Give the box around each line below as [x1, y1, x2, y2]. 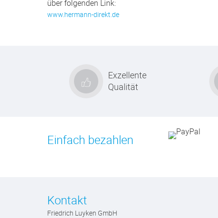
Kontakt [47, 192, 87, 208]
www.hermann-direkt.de [47, 10, 119, 19]
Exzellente [108, 69, 146, 81]
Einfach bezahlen [47, 132, 133, 147]
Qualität [108, 81, 138, 92]
